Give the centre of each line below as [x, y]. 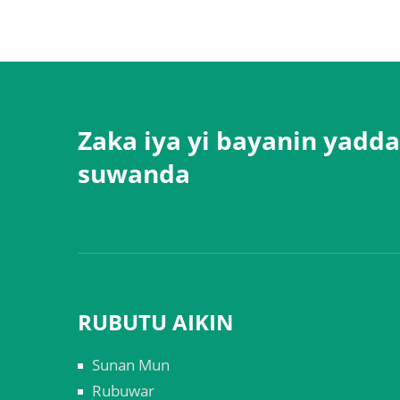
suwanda [134, 174]
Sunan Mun [131, 365]
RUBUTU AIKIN [156, 322]
